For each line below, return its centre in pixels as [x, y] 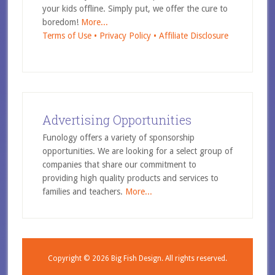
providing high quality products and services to [130, 178]
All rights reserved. [195, 258]
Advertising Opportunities [117, 120]
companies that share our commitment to [119, 165]
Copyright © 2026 [79, 258]
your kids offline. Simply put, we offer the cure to [135, 9]
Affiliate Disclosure [193, 36]
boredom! [61, 22]
